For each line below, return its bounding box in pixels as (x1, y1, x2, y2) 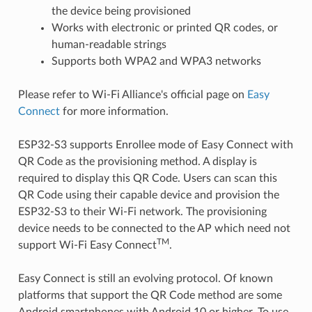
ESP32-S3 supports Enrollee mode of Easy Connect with (17, 139, 293, 150)
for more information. (59, 105, 169, 117)
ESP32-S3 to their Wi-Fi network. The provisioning (17, 205, 267, 217)
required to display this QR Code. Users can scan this (17, 172, 277, 184)
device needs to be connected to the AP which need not (17, 222, 290, 234)
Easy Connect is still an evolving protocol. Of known (17, 272, 273, 284)
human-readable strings (51, 38, 166, 50)
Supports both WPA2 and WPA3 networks (51, 55, 261, 67)
